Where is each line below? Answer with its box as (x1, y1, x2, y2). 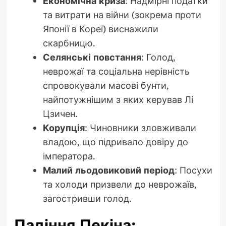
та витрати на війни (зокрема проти (42, 8, 201, 21)
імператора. (42, 149, 95, 162)
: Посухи (174, 163, 212, 176)
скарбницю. (42, 36, 95, 49)
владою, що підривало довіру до (42, 135, 188, 148)
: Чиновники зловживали (84, 121, 196, 134)
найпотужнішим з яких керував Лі (42, 93, 193, 105)
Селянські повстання (42, 50, 141, 63)
